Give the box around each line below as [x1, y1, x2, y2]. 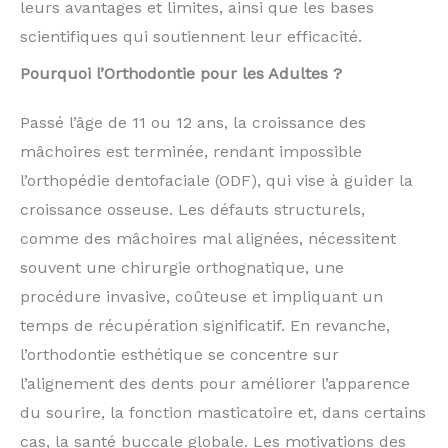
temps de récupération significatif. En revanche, [20, 315, 390, 335]
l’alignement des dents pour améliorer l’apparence [20, 373, 410, 393]
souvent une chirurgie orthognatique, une [20, 257, 344, 277]
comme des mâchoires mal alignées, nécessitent [20, 228, 396, 248]
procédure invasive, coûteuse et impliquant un [20, 286, 383, 306]
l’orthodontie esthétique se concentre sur [20, 344, 339, 364]
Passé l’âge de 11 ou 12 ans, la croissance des [20, 112, 366, 132]
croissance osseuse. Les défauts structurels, [20, 199, 365, 219]
